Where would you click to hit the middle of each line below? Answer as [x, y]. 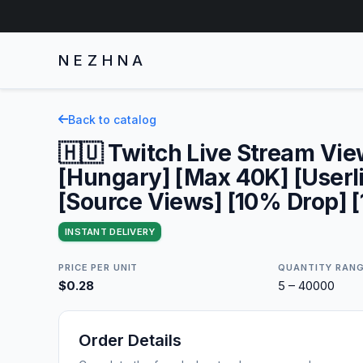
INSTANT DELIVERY [110, 231]
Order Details [130, 340]
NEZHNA [103, 60]
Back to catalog [112, 119]
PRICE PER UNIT [98, 267]
